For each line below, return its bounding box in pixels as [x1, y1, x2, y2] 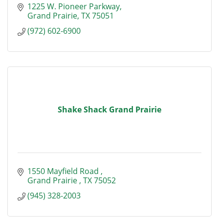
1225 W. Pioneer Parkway [27, 1, 120, 12]
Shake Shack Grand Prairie [58, 104, 161, 115]
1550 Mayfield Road [27, 166, 101, 176]
